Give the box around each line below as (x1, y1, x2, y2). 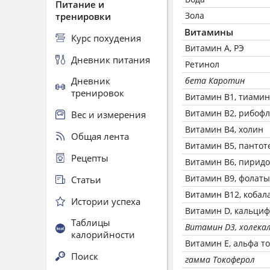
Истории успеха (71, 195, 140, 207)
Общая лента (71, 130, 129, 142)
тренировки (55, 10, 111, 22)
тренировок (71, 87, 124, 99)
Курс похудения (71, 31, 141, 44)
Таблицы (71, 216, 110, 228)
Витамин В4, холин (185, 124, 263, 135)
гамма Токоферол (185, 254, 255, 265)
